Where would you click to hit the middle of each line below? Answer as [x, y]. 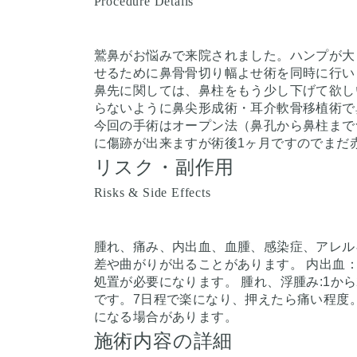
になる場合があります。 [165, 316]
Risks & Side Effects [152, 192]
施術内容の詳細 [163, 341]
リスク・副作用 [164, 167]
